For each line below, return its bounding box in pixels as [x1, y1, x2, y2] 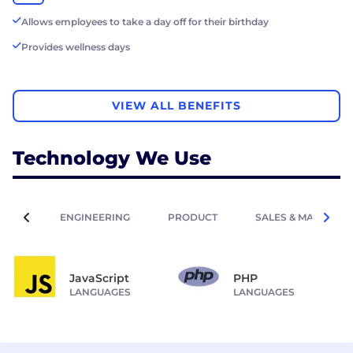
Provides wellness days [21, 40, 130, 53]
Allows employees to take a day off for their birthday [21, 15, 269, 28]
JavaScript [69, 270, 129, 285]
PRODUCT [168, 210, 217, 223]
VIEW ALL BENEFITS [112, 98, 241, 113]
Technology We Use [13, 146, 211, 169]
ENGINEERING [60, 210, 130, 223]
